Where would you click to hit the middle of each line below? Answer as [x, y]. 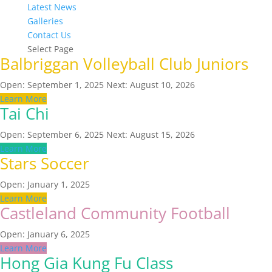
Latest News [52, 7]
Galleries [45, 21]
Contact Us [49, 35]
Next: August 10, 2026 [151, 85]
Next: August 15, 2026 [151, 134]
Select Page [50, 49]
